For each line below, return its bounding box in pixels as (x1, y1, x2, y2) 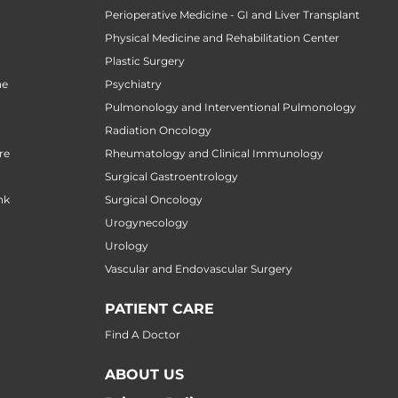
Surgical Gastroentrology (105, 170, 238, 184)
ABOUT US (105, 366, 184, 384)
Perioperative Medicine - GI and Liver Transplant (105, 8, 360, 22)
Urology (105, 239, 148, 253)
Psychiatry (105, 77, 162, 92)
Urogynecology (105, 216, 188, 230)
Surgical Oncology (105, 193, 203, 207)
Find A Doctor (105, 328, 180, 342)
